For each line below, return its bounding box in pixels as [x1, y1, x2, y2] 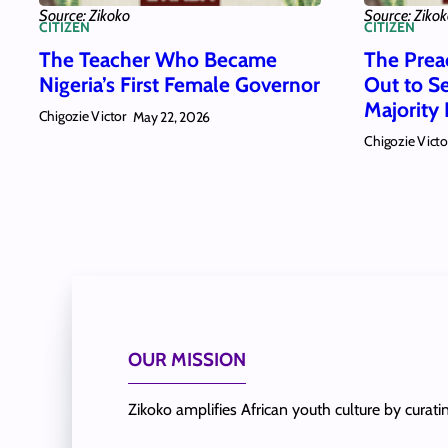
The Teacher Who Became [38, 46, 277, 72]
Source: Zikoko [38, 6, 130, 26]
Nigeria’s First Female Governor [38, 71, 320, 97]
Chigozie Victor [38, 107, 126, 126]
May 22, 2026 [133, 107, 210, 126]
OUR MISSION [128, 347, 246, 371]
